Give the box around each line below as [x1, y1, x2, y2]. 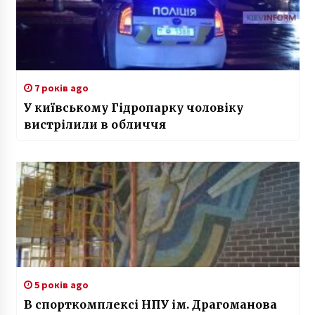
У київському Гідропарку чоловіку [23, 100, 243, 115]
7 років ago [32, 81, 89, 94]
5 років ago [32, 278, 89, 291]
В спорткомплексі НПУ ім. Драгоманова [23, 297, 277, 311]
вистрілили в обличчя [23, 117, 166, 131]
